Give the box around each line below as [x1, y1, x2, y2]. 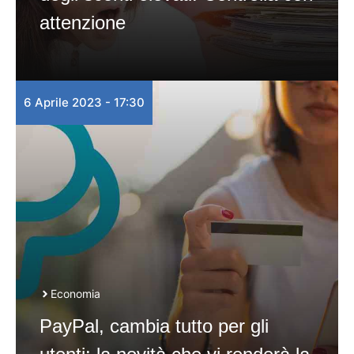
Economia [51, 287, 100, 300]
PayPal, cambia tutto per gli [40, 315, 269, 337]
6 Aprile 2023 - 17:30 [24, 95, 145, 110]
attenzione [40, 12, 126, 33]
